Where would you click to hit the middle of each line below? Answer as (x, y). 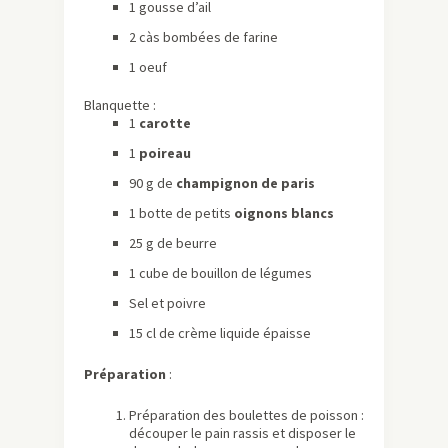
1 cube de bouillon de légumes (220, 273)
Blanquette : (120, 105)
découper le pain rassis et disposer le (242, 433)
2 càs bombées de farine (203, 37)
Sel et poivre (167, 303)
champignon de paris (245, 183)
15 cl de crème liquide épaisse (220, 333)
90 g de (152, 183)
